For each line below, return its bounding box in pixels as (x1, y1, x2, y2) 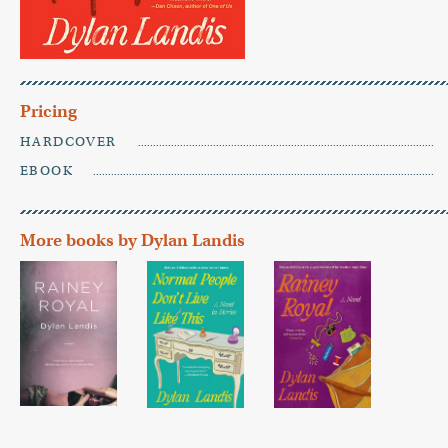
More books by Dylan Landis (20, 230, 245, 252)
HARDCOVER (20, 133, 117, 151)
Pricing (20, 101, 77, 123)
